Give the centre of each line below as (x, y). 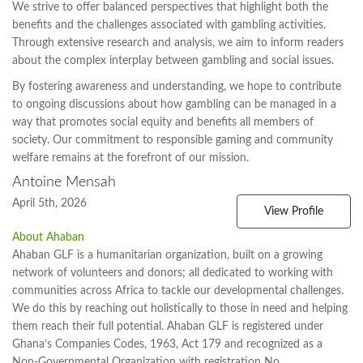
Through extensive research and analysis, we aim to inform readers (178, 43)
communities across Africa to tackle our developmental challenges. (178, 291)
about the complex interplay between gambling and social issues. (173, 61)
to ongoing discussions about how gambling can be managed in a (174, 105)
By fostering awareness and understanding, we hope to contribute (177, 87)
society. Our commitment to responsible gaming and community (173, 141)
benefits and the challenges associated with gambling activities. (169, 26)
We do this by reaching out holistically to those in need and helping (180, 309)
